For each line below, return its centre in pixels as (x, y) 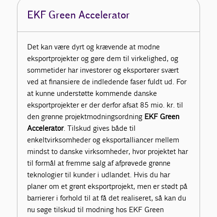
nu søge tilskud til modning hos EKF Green (96, 210)
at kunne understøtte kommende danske (92, 93)
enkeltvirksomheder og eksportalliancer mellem (103, 140)
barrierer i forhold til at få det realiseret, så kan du (107, 198)
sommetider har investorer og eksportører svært (103, 70)
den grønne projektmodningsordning (86, 117)
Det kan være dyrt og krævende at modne (94, 47)
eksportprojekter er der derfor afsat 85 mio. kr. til (105, 105)
